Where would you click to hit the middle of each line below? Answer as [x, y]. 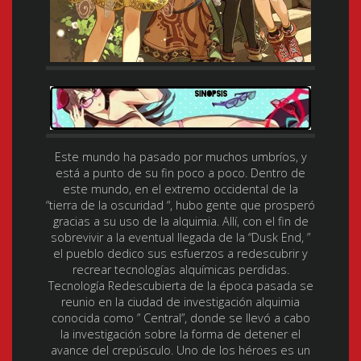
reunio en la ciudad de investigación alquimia [180, 302]
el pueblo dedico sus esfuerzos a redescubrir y [180, 254]
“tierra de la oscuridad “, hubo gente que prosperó [180, 205]
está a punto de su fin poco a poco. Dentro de [180, 173]
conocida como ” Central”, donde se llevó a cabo [180, 318]
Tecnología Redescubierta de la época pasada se [180, 286]
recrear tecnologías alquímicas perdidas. [180, 270]
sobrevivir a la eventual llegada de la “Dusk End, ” [180, 238]
